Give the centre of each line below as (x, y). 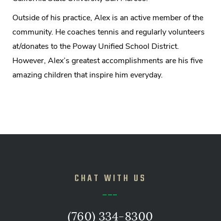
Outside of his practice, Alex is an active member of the (108, 18)
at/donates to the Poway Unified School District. (96, 46)
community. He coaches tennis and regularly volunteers (109, 32)
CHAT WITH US (110, 177)
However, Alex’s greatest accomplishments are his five (108, 60)
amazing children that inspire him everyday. (88, 75)
